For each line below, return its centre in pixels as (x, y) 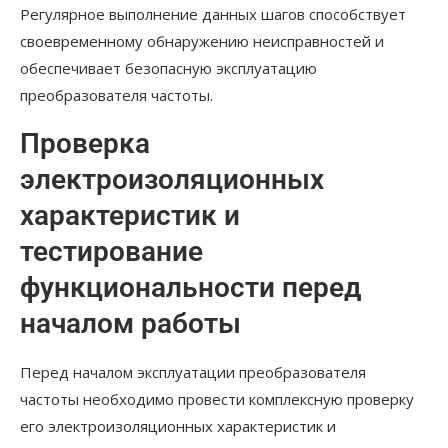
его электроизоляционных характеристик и (178, 426)
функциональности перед (190, 288)
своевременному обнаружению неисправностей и (202, 41)
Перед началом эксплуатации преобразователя (193, 372)
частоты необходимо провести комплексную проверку (217, 399)
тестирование (111, 252)
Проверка (85, 144)
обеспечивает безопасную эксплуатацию (168, 68)
